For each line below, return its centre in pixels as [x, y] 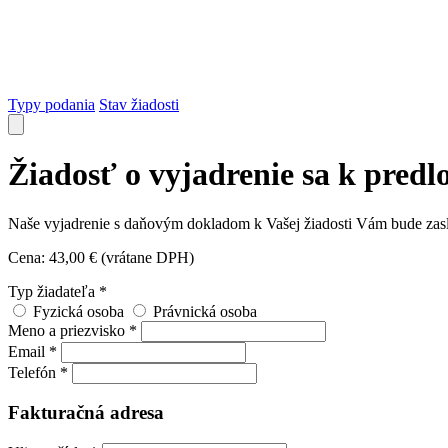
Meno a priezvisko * [74, 330]
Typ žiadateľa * [57, 291]
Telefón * [38, 372]
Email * [32, 351]
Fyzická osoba [78, 311]
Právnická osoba [205, 311]
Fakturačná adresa [86, 413]
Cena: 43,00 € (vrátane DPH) [101, 257]
